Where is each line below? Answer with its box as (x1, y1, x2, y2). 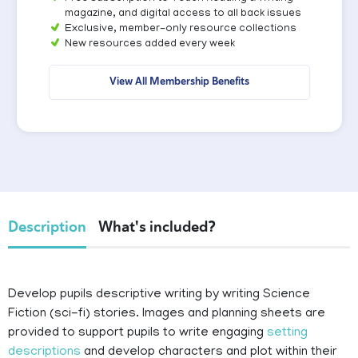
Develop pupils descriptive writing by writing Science (8, 288, 310, 303)
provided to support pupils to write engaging (8, 326, 267, 341)
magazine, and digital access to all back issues (64, 8, 301, 21)
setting (267, 326, 308, 341)
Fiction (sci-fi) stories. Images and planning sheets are (8, 307, 325, 322)
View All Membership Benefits (109, 74, 249, 89)
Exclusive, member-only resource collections (64, 23, 296, 36)
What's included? (98, 217, 216, 237)
